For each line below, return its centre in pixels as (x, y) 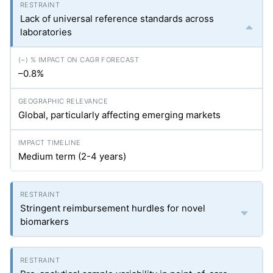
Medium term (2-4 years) (72, 157)
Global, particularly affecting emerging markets (119, 115)
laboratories (46, 32)
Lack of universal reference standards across (117, 19)
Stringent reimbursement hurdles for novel (113, 208)
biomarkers (44, 222)
